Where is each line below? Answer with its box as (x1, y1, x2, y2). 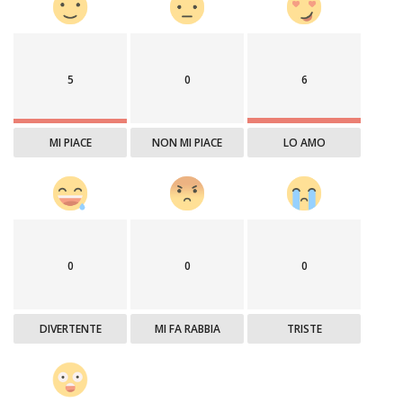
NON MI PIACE (152, 134, 223, 150)
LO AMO (282, 134, 326, 150)
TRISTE (286, 320, 322, 336)
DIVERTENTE (39, 320, 102, 336)
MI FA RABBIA (154, 320, 220, 336)
